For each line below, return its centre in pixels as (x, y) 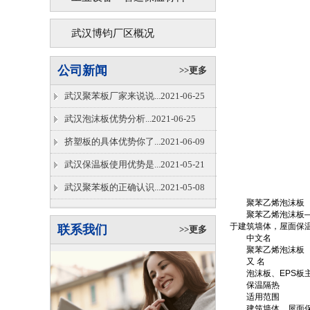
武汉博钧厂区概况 (113, 33)
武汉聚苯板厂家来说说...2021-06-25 (135, 96)
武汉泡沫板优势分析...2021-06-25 (130, 119)
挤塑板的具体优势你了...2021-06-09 (135, 142)
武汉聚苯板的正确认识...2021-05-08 (135, 187)
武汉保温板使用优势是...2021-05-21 (135, 164)
